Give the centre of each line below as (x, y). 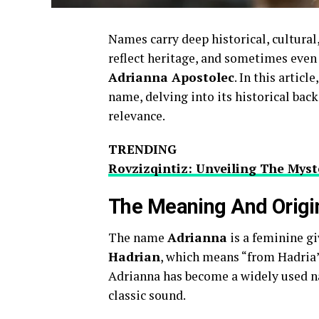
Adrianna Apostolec (171, 78)
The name (138, 238)
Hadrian (134, 257)
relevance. (137, 116)
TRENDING (142, 150)
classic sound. (147, 296)
